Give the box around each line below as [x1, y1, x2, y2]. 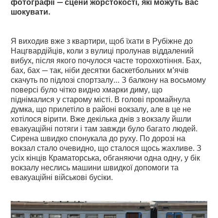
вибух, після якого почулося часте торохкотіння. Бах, [11, 54, 202, 65]
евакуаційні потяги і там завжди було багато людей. [11, 123, 198, 133]
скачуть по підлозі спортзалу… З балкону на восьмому [11, 74, 206, 85]
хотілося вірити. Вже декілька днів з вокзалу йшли [11, 113, 192, 124]
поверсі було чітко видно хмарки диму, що [11, 84, 163, 94]
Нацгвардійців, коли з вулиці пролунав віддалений [11, 45, 194, 55]
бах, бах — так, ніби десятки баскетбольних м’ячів [11, 64, 189, 75]
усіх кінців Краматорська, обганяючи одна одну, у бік [11, 152, 200, 163]
